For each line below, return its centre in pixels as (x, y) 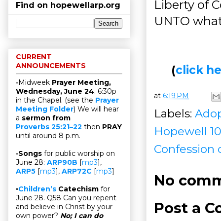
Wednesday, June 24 (55, 92)
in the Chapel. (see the (55, 100)
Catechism (77, 189)
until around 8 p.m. (48, 136)
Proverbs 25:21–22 (49, 127)
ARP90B (62, 163)
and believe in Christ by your (64, 207)
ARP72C (77, 171)
